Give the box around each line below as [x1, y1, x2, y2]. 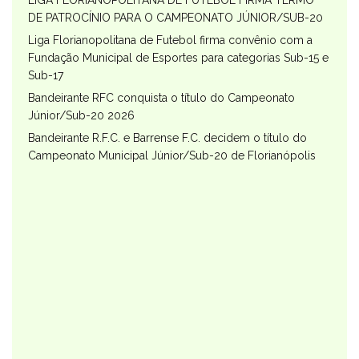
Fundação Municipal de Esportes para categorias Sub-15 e [28, 51, 329, 65]
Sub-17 [28, 69, 63, 83]
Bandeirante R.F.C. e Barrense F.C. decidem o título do [28, 131, 307, 145]
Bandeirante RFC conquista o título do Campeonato [28, 91, 295, 105]
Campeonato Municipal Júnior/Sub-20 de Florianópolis [28, 149, 316, 163]
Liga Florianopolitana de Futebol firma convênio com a [28, 34, 313, 47]
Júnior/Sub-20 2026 [28, 109, 135, 123]
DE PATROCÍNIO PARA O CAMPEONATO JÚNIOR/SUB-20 [28, 11, 323, 25]
